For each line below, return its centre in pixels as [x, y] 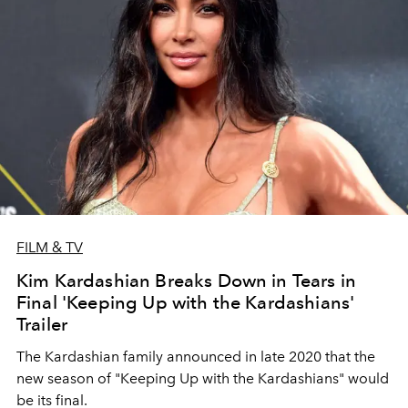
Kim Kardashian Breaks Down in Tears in [187, 280]
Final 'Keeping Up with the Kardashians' [186, 302]
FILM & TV [50, 247]
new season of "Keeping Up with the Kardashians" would [203, 378]
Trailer [42, 324]
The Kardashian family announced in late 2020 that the [196, 356]
